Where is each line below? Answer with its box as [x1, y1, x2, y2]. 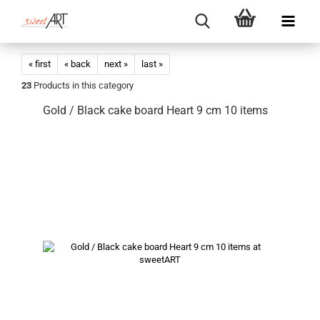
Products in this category [31, 80, 134, 91]
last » [141, 59, 163, 69]
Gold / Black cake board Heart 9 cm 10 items [43, 104, 268, 117]
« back [64, 59, 91, 69]
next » [104, 59, 128, 69]
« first [29, 59, 51, 69]
